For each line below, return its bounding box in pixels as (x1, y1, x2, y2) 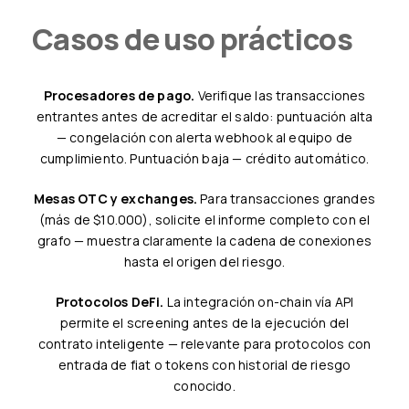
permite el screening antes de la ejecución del (59, 313, 350, 331)
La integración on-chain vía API (163, 292, 354, 310)
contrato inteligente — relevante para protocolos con (37, 334, 372, 352)
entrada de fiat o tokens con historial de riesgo (58, 355, 351, 373)
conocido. (173, 376, 236, 394)
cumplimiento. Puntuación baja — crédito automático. (39, 149, 370, 167)
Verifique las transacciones (194, 86, 366, 104)
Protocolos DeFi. (63, 292, 164, 310)
